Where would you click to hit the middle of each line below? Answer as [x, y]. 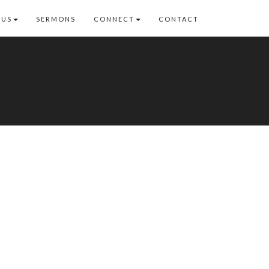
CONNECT [114, 19]
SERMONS [56, 19]
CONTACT [179, 19]
